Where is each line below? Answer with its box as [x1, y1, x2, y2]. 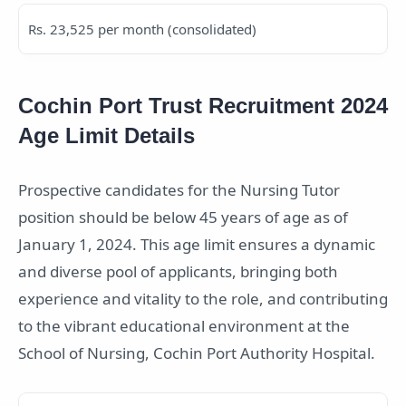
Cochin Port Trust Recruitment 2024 [18, 92, 388, 118]
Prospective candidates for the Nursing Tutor [18, 179, 340, 200]
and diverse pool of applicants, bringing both [18, 260, 338, 282]
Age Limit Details [18, 122, 195, 148]
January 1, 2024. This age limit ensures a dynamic [18, 233, 375, 255]
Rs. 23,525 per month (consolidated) [28, 20, 256, 38]
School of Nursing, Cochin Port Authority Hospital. [18, 342, 375, 363]
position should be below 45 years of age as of [18, 206, 348, 227]
